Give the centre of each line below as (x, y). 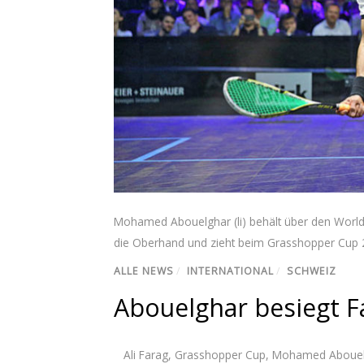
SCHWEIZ (312, 271)
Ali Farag (146, 354)
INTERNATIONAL (230, 271)
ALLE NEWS (144, 271)
